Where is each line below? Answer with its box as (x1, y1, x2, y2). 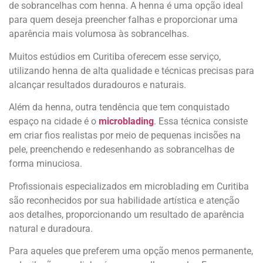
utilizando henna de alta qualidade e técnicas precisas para (9, 65, 254, 76)
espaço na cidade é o (9, 116, 99, 127)
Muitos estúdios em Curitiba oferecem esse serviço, (9, 50, 221, 62)
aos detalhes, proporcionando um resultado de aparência (9, 208, 244, 220)
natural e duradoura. (9, 222, 93, 234)
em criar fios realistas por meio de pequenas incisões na (9, 130, 241, 141)
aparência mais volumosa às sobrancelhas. (9, 28, 189, 40)
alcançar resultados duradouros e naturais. (9, 79, 186, 90)
